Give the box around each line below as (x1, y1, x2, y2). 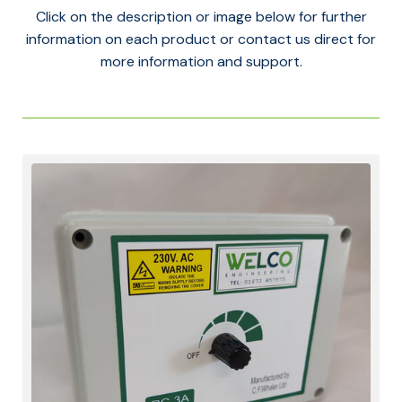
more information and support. (100, 52, 302, 71)
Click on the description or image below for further (35, 7, 367, 26)
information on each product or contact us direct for (26, 30, 376, 48)
